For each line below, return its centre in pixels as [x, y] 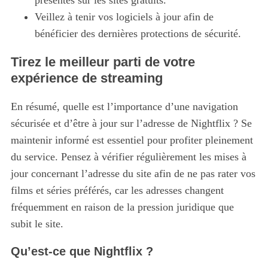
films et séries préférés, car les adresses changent [117, 191]
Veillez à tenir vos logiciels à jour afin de [124, 17]
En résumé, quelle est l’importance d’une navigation [124, 107]
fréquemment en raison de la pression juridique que [122, 207]
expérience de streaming [86, 78]
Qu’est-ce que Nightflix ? [82, 252]
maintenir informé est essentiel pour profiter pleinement [132, 140]
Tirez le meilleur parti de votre [103, 62]
